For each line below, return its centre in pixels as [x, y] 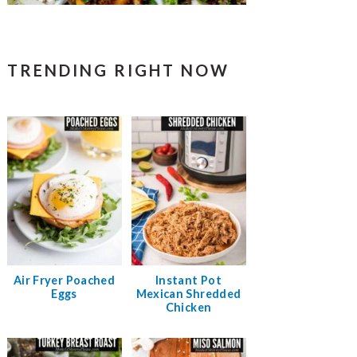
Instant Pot [188, 280]
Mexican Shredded [188, 293]
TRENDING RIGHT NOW [118, 70]
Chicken [188, 307]
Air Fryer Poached [64, 280]
